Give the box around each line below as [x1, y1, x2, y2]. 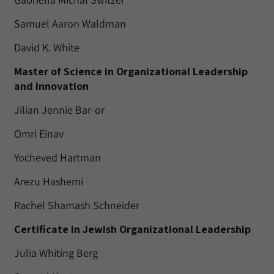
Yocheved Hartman [14, 150, 101, 165]
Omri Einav [14, 127, 64, 141]
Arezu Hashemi [14, 174, 83, 188]
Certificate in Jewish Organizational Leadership [14, 222, 251, 236]
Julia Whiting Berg [14, 246, 98, 260]
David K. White [14, 40, 80, 54]
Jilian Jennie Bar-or [14, 103, 105, 117]
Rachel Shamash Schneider [14, 198, 139, 212]
